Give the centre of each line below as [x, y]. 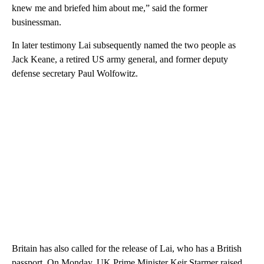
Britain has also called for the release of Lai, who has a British [127, 248]
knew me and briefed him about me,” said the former [110, 8]
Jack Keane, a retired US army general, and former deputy [120, 59]
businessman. [37, 22]
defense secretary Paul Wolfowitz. [75, 73]
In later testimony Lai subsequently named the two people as [124, 45]
